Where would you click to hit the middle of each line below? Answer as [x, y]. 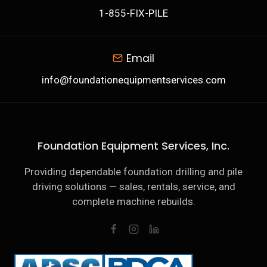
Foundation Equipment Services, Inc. [133, 145]
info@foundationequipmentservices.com [133, 80]
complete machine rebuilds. [133, 201]
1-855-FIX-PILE [133, 13]
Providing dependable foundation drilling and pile [133, 171]
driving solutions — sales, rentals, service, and [133, 186]
